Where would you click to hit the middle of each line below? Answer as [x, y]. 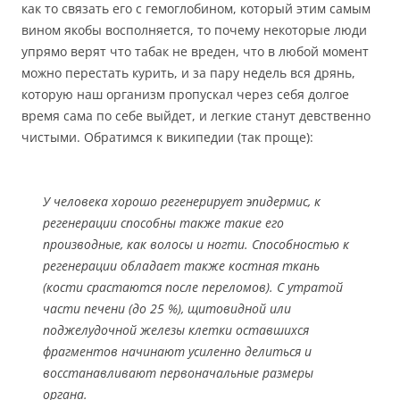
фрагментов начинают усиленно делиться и [177, 351]
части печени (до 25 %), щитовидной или [167, 308]
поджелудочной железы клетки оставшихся [176, 330]
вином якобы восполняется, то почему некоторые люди [194, 30]
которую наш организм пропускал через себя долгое [185, 94]
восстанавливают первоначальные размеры [178, 373]
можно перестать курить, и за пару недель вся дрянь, [188, 73]
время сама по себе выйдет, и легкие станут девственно [196, 116]
